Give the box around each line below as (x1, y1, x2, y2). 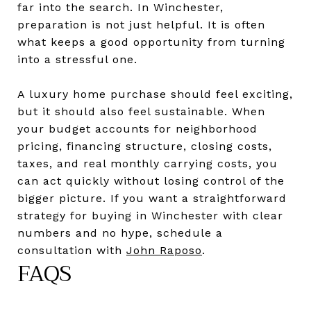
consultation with (17, 243, 126, 257)
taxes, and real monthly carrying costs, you (17, 156, 278, 170)
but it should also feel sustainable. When (17, 104, 265, 118)
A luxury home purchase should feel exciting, (17, 87, 293, 101)
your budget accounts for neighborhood (17, 121, 258, 135)
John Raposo (126, 243, 202, 257)
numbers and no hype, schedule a (17, 226, 223, 239)
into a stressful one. (17, 52, 137, 66)
